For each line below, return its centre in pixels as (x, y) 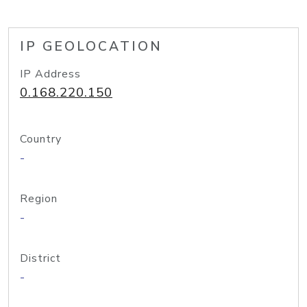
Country (41, 139)
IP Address (50, 74)
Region (39, 199)
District (40, 258)
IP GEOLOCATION (91, 47)
